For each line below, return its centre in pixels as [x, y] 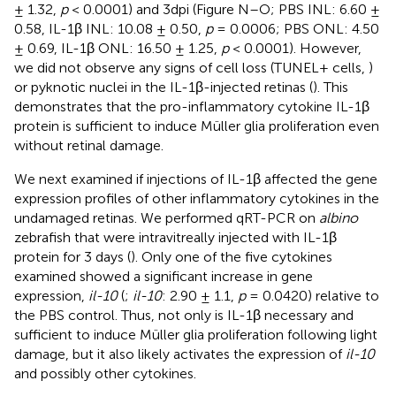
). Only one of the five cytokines [232, 256]
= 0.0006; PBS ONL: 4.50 [296, 28]
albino [339, 217]
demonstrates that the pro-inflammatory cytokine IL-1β [192, 106]
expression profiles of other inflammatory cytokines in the [197, 198]
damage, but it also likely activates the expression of [180, 354]
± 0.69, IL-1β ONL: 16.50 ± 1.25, [118, 48]
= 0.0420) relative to [312, 295]
